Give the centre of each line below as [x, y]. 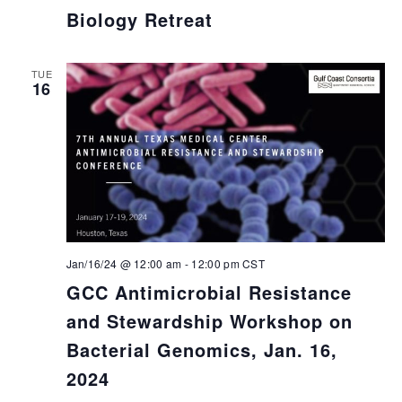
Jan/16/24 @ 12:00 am [124, 264]
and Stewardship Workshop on [209, 321]
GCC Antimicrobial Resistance [209, 293]
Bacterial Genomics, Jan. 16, [201, 350]
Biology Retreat [139, 19]
